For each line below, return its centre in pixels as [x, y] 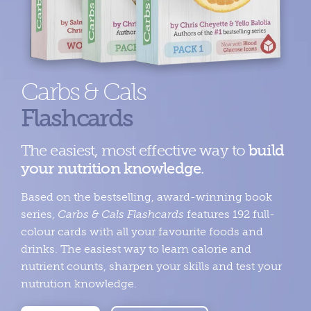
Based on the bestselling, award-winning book [146, 197]
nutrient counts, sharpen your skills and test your [151, 267]
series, [39, 215]
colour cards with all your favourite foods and [142, 232]
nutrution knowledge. [78, 284]
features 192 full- [229, 215]
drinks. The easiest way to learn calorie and [136, 249]
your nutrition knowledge [110, 169]
